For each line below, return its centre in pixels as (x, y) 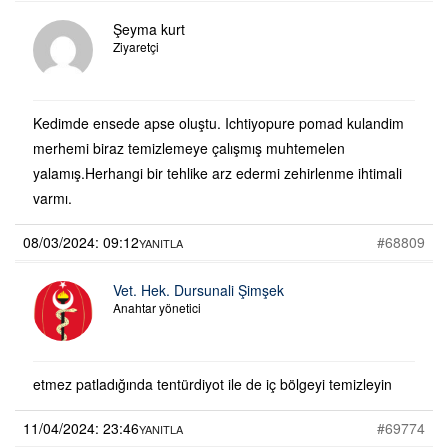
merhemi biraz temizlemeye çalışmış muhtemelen (189, 147)
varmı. (52, 197)
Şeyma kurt (149, 28)
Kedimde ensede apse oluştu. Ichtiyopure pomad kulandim (218, 122)
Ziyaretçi (136, 46)
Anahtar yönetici (157, 307)
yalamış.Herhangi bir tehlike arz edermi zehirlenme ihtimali (217, 172)
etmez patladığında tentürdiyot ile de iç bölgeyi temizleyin (212, 383)
